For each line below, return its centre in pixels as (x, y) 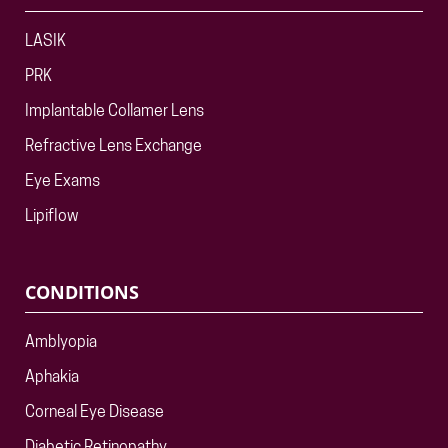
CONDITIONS (82, 292)
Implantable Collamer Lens (114, 112)
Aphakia (52, 378)
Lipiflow (51, 217)
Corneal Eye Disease (94, 413)
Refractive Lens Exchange (113, 147)
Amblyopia (61, 343)
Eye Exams (62, 182)
